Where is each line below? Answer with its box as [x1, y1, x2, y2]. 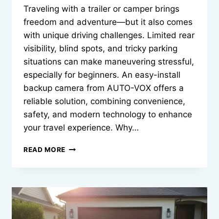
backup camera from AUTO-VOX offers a [23, 83, 184, 93]
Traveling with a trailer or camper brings [23, 4, 179, 14]
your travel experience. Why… [23, 123, 139, 133]
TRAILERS [65, 205, 100, 213]
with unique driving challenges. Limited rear [23, 30, 195, 41]
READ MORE [23, 146, 66, 154]
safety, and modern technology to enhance [23, 109, 192, 120]
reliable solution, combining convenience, [23, 96, 185, 107]
